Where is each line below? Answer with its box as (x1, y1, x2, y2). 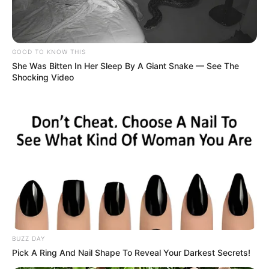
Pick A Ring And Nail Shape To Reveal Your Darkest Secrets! (12, 247, 250, 258)
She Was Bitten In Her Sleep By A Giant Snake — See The (12, 60, 239, 71)
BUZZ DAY (12, 234, 45, 242)
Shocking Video (12, 71, 74, 82)
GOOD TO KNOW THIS (12, 47, 86, 55)
